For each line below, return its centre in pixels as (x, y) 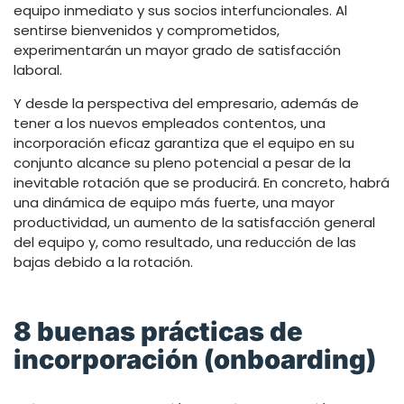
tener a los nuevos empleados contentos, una (170, 123)
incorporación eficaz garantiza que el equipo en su (184, 142)
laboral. (38, 69)
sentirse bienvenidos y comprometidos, (147, 30)
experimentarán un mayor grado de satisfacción (177, 50)
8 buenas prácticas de (158, 331)
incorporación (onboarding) (195, 359)
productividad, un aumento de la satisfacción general (194, 222)
